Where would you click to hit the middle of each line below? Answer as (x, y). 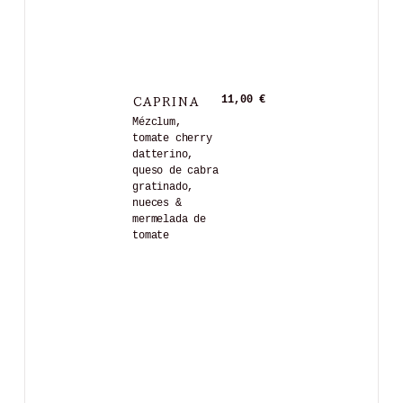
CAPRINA (166, 100)
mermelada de (169, 219)
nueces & (157, 203)
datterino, (163, 154)
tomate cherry (172, 138)
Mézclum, (157, 122)
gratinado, (163, 187)
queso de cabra (175, 170)
